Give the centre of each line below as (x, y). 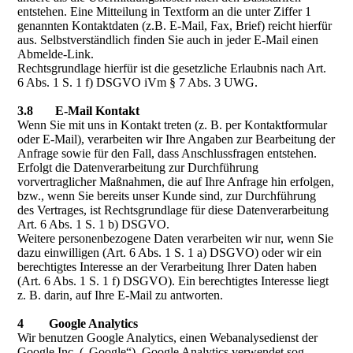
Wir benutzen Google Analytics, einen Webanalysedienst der (168, 338)
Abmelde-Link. (56, 54)
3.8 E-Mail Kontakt (79, 111)
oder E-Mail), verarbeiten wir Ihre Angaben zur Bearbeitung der (176, 139)
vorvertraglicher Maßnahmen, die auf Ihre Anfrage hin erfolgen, (176, 182)
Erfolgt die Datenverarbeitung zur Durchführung (138, 167)
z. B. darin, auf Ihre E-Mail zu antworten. (121, 295)
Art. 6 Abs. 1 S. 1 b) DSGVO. (94, 224)
